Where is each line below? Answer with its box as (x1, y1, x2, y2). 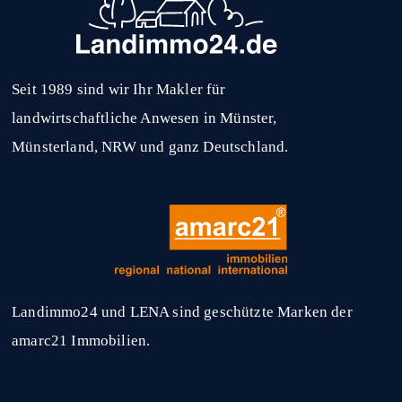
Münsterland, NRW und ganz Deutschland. (12, 138, 289, 156)
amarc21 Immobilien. (12, 332, 151, 350)
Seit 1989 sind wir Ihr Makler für (12, 81, 226, 99)
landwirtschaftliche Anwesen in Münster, (12, 109, 277, 127)
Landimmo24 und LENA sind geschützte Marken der (12, 303, 353, 321)
